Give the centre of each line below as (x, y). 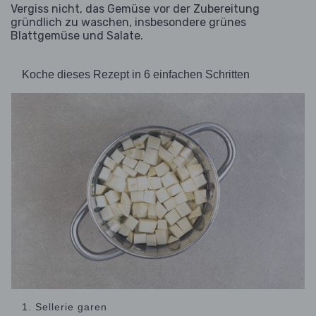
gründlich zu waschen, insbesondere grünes (128, 23)
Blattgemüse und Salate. (77, 36)
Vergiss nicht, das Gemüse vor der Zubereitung (135, 9)
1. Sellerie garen (65, 306)
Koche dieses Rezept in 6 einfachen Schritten (136, 75)
